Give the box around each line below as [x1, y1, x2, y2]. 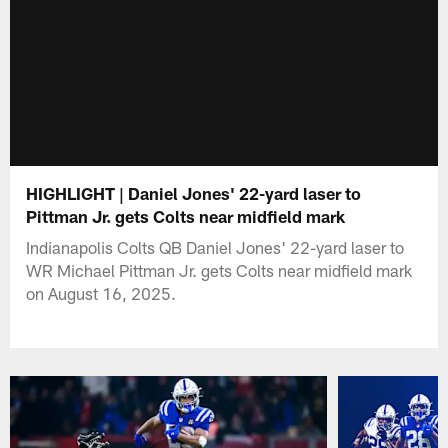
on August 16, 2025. [26, 282, 177, 303]
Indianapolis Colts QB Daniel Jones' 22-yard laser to [26, 236, 405, 257]
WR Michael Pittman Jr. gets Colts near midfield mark [26, 259, 413, 280]
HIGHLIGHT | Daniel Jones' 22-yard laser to [26, 182, 362, 203]
